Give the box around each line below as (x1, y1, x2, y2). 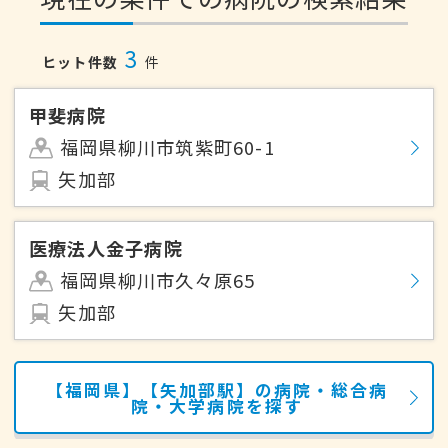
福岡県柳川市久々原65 (59, 267, 256, 294)
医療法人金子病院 (29, 235, 183, 262)
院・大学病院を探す (131, 393, 303, 418)
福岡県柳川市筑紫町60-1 (59, 134, 275, 161)
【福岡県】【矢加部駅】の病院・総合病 (45, 377, 389, 402)
